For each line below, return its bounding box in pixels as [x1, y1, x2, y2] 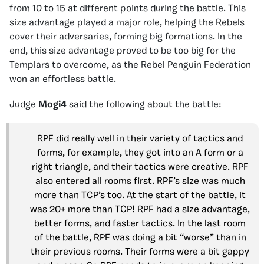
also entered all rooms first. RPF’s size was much [35, 177, 245, 186]
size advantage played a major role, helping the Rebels [9, 18, 245, 28]
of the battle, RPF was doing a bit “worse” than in [34, 233, 246, 243]
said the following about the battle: [69, 100, 222, 110]
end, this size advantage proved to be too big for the [9, 47, 236, 56]
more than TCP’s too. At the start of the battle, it [34, 191, 246, 200]
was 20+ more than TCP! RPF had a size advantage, [30, 205, 250, 214]
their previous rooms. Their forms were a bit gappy [31, 247, 249, 257]
